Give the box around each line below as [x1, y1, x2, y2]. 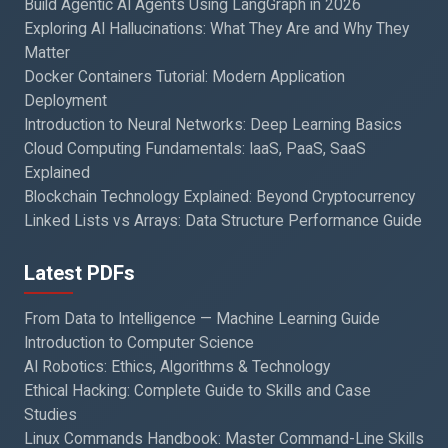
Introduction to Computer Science [24, 333, 254, 352]
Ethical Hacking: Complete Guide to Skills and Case [24, 381, 371, 400]
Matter [24, 43, 70, 62]
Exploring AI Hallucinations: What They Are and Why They [24, 19, 409, 38]
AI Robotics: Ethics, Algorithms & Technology [24, 357, 330, 376]
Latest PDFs [24, 260, 135, 285]
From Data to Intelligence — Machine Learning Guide [24, 309, 380, 328]
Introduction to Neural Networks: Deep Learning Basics [24, 115, 402, 134]
